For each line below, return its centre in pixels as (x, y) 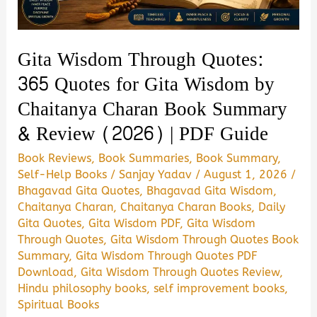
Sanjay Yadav (157, 175)
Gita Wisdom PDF (134, 224)
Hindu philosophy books (82, 289)
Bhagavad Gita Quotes (79, 191)
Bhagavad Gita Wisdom (210, 191)
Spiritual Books (59, 305)
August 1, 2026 (248, 175)
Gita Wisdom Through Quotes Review (180, 272)
